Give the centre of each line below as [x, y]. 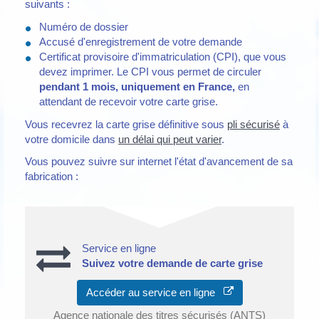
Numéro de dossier [84, 26]
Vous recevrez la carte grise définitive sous [126, 124]
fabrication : [52, 177]
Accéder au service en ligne [155, 293]
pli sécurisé [253, 124]
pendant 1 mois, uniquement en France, [137, 86]
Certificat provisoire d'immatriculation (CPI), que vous [163, 56]
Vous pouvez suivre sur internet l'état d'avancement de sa [159, 162]
